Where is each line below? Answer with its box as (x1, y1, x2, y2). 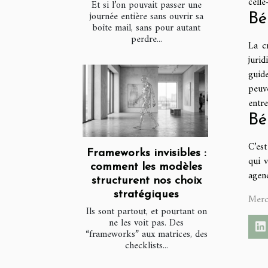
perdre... (130, 31, 162, 48)
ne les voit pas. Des (109, 214, 184, 232)
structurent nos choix (91, 175, 202, 187)
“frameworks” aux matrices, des (85, 226, 208, 243)
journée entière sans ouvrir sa (89, 8, 203, 26)
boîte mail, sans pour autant (92, 20, 200, 37)
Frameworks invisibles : (86, 147, 206, 159)
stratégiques (114, 188, 179, 200)
